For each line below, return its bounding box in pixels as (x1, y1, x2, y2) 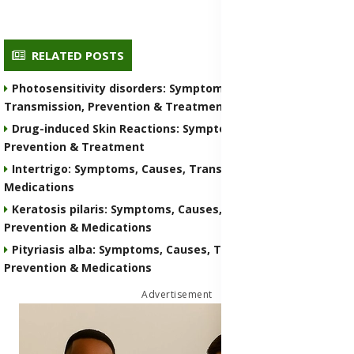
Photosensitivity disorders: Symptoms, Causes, (12, 81, 281, 96)
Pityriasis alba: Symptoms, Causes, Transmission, (12, 242, 294, 258)
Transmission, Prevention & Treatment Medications (4, 99, 302, 115)
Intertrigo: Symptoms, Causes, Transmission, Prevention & (12, 161, 347, 177)
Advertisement (141, 288, 213, 302)
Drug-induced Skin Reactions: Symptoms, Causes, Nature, (12, 121, 341, 137)
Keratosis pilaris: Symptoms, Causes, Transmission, (12, 201, 306, 217)
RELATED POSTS (32, 47, 124, 64)
